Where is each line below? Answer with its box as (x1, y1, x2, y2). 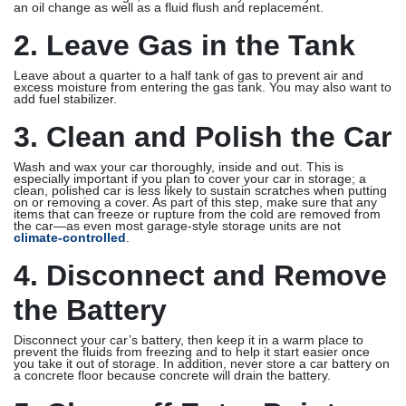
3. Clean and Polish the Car (14, 121, 391, 153)
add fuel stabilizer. (14, 92, 117, 106)
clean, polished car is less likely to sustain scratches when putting (14, 184, 387, 198)
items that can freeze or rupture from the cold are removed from (14, 208, 381, 221)
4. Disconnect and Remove (14, 259, 387, 292)
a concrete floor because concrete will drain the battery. (14, 369, 331, 382)
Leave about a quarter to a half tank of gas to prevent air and (14, 69, 363, 82)
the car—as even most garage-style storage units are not (14, 219, 341, 233)
